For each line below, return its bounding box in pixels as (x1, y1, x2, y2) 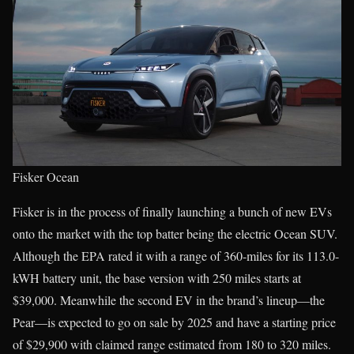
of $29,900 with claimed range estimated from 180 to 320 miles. (13, 335, 331, 352)
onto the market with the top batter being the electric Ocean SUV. (13, 224, 337, 242)
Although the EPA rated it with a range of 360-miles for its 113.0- (13, 247, 339, 264)
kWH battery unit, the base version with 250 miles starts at (13, 269, 301, 286)
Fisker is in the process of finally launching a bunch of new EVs (13, 202, 332, 220)
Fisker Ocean (13, 168, 79, 185)
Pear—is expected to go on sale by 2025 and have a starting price (13, 313, 336, 330)
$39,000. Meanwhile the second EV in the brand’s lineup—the (13, 291, 325, 308)
